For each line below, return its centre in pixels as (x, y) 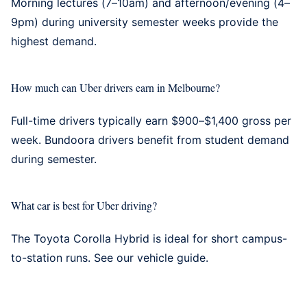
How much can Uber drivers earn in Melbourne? (115, 87)
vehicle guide (171, 257)
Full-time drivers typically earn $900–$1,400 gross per (151, 120)
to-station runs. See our (74, 257)
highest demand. (54, 41)
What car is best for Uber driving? (84, 205)
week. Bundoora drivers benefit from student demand (150, 139)
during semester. (54, 159)
